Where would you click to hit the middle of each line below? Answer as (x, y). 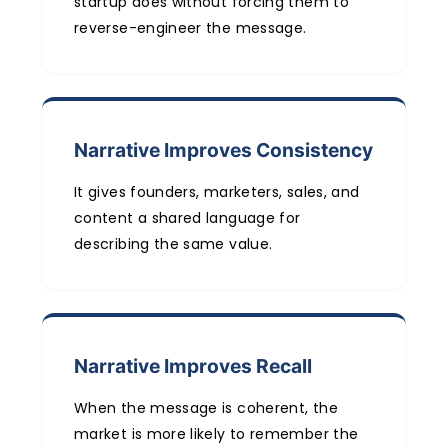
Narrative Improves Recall (193, 365)
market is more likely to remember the (216, 433)
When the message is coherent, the (206, 407)
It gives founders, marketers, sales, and (217, 191)
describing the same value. (173, 243)
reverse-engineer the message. (190, 27)
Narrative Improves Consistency (223, 149)
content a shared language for (187, 217)
